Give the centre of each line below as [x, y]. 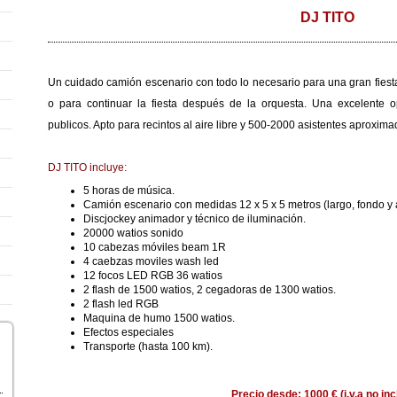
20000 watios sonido [135, 233]
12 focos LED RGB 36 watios [153, 276]
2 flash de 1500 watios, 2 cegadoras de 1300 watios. [210, 290]
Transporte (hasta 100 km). [148, 346]
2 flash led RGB [122, 304]
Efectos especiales [128, 332]
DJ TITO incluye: [87, 167]
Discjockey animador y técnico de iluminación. [195, 219]
